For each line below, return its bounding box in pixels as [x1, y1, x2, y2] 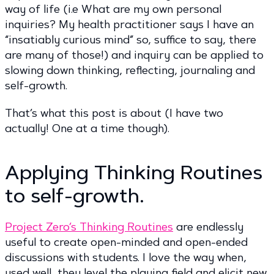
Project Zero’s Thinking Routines [5, 220, 173, 234]
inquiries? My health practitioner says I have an [5, 18, 254, 32]
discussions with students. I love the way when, [5, 251, 246, 265]
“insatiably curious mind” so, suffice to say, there [5, 33, 256, 47]
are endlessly [173, 220, 243, 234]
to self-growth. [5, 184, 144, 208]
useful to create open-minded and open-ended [5, 235, 248, 250]
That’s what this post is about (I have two [5, 106, 223, 120]
